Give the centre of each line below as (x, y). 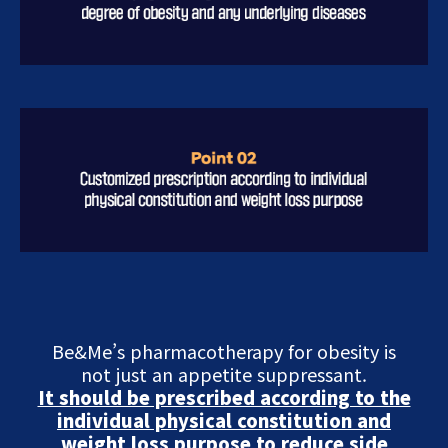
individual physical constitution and (224, 419)
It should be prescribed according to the (224, 396)
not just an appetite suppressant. (224, 373)
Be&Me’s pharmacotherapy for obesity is (224, 350)
